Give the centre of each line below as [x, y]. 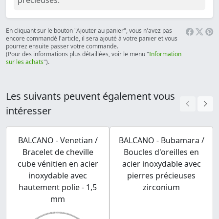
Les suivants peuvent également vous [90, 96]
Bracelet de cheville [58, 152]
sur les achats [25, 62]
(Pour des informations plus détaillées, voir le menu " [77, 54]
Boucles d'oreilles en [161, 152]
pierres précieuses [161, 176]
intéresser [29, 111]
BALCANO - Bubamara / [161, 141]
